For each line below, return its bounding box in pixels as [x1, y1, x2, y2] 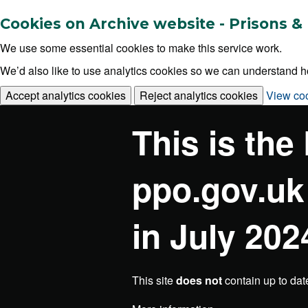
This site [132, 272, 176, 288]
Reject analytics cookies [140, 87, 258, 103]
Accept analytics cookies [5, 87, 126, 103]
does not [176, 272, 222, 288]
